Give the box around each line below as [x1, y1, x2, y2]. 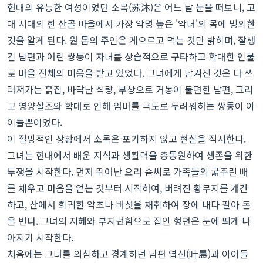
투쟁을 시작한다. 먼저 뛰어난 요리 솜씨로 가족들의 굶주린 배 [7, 164, 248, 179]
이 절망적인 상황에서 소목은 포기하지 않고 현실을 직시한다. [7, 131, 246, 146]
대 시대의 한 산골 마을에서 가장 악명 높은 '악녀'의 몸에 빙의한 [7, 16, 255, 31]
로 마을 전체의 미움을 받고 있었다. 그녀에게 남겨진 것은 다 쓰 [7, 66, 253, 80]
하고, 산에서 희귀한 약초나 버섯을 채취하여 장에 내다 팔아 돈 [7, 197, 251, 212]
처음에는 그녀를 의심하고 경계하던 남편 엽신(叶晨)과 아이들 [7, 247, 248, 261]
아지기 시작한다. [7, 230, 73, 245]
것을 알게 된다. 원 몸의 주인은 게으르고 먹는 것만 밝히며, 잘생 [7, 33, 255, 48]
